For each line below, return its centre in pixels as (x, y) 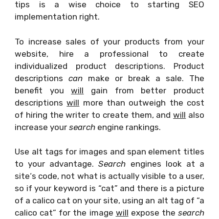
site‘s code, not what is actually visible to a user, (109, 176)
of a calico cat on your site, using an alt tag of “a (109, 200)
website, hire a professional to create (109, 54)
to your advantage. (57, 164)
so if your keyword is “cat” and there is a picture (109, 188)
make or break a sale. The (143, 78)
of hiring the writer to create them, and (94, 115)
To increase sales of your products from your (109, 41)
